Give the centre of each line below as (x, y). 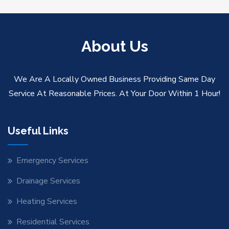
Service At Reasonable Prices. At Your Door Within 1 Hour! (114, 93)
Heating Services (47, 201)
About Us (114, 46)
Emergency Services (52, 160)
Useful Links (38, 131)
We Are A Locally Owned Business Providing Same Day (114, 79)
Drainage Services (48, 181)
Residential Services (53, 222)
